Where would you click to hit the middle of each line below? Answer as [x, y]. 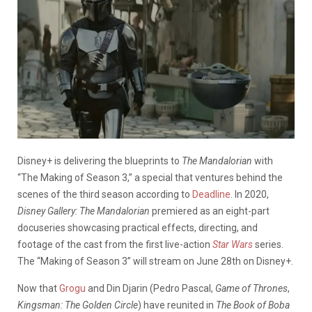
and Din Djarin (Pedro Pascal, [150, 288]
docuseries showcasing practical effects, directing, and [138, 227]
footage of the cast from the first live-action [115, 244]
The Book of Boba [253, 305]
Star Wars [233, 244]
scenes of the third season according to [105, 194]
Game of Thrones [251, 288]
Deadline [211, 194]
